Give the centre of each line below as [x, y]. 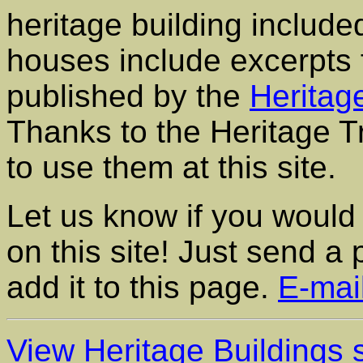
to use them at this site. [171, 167]
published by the [128, 96]
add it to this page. [142, 287]
